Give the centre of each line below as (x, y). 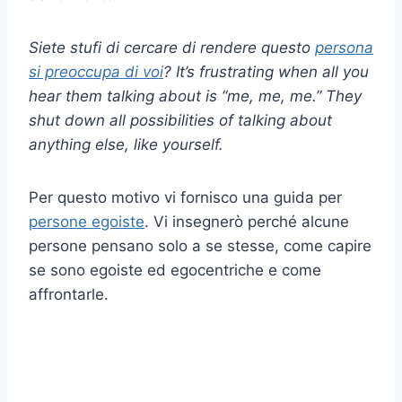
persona (344, 48)
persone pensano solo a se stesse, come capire (200, 246)
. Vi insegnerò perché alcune (247, 222)
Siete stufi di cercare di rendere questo (172, 48)
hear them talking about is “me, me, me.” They (195, 96)
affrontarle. (69, 295)
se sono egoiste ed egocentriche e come (175, 271)
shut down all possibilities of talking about (180, 121)
